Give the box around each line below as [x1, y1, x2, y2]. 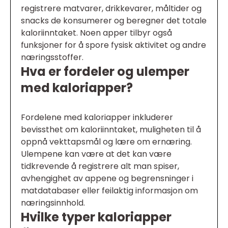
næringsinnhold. [21, 197, 85, 209]
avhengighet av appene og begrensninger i [21, 173, 193, 185]
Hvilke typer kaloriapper [21, 209, 172, 226]
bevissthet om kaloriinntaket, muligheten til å [21, 124, 201, 136]
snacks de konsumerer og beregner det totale [21, 15, 207, 27]
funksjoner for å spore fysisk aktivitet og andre [21, 39, 206, 51]
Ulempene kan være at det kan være [21, 148, 172, 160]
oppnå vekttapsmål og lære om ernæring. [21, 136, 192, 148]
